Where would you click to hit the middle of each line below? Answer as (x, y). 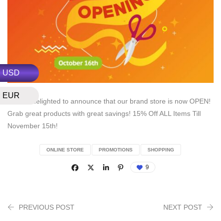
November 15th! (33, 126)
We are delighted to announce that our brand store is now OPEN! (109, 101)
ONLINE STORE (65, 149)
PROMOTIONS (115, 149)
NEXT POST (183, 207)
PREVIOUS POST (47, 207)
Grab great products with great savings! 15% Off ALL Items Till (104, 113)
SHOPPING (161, 149)
